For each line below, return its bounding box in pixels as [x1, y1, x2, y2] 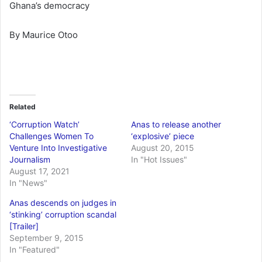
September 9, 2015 [9, 232, 84, 243]
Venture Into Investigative [9, 142, 107, 153]
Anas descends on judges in [9, 197, 116, 208]
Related [9, 102, 36, 111]
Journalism [9, 154, 50, 164]
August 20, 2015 [131, 142, 194, 153]
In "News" [9, 177, 47, 188]
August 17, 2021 [9, 166, 70, 176]
